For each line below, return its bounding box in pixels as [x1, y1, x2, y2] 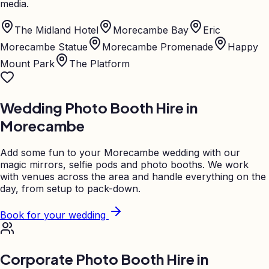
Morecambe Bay [113, 23, 189, 36]
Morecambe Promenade [102, 40, 213, 53]
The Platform [69, 57, 130, 70]
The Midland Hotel [14, 23, 98, 36]
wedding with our [159, 146, 240, 159]
